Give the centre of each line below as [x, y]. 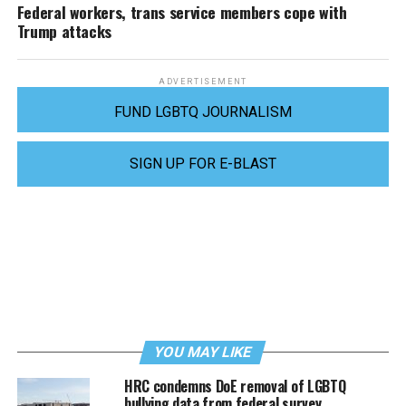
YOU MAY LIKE [203, 352]
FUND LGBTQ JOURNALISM [203, 111]
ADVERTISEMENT [203, 81]
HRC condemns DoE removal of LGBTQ [235, 386]
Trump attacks [64, 30]
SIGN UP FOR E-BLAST [203, 163]
